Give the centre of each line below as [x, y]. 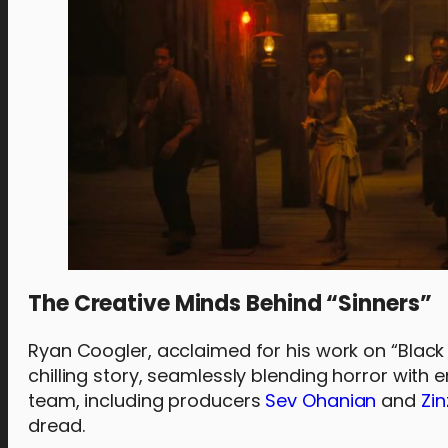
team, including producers [147, 400]
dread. [56, 425]
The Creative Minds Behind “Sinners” [230, 303]
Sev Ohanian [321, 400]
